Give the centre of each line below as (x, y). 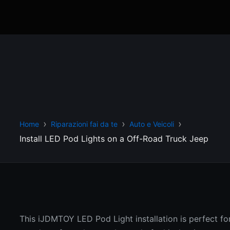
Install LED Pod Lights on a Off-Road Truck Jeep (114, 139)
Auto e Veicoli (152, 124)
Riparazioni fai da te (84, 124)
